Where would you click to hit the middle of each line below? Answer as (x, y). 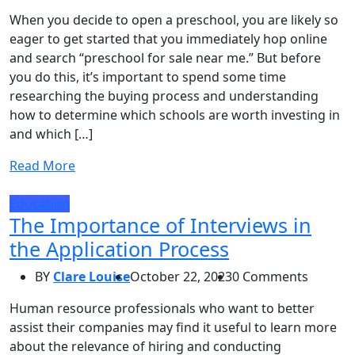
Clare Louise (92, 276)
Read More (42, 165)
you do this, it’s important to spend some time (148, 76)
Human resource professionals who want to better (162, 308)
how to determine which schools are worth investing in (175, 115)
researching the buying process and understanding (164, 95)
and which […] (51, 134)
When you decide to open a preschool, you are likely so (174, 19)
